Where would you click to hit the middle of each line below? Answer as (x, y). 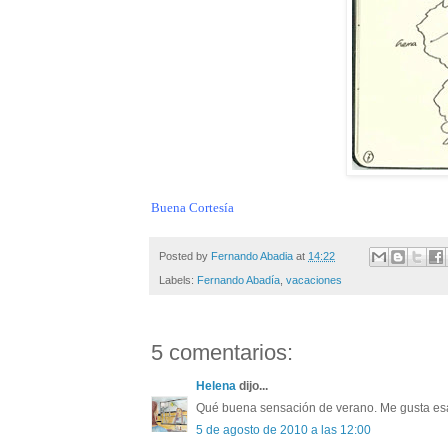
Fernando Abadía (238, 280)
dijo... (252, 386)
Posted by (185, 255)
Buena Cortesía (192, 207)
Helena (216, 386)
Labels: (178, 280)
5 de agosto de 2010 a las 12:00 (283, 430)
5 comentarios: (222, 353)
